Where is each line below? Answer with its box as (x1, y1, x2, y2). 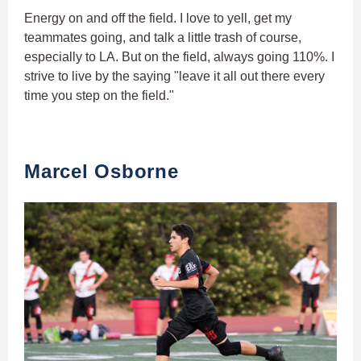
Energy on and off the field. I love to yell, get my (24, 11, 292, 26)
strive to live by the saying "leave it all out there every (24, 69, 325, 84)
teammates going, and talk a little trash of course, (24, 31, 301, 45)
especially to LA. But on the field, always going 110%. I (24, 50, 334, 64)
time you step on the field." (24, 89, 177, 103)
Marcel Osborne (24, 160, 179, 183)
